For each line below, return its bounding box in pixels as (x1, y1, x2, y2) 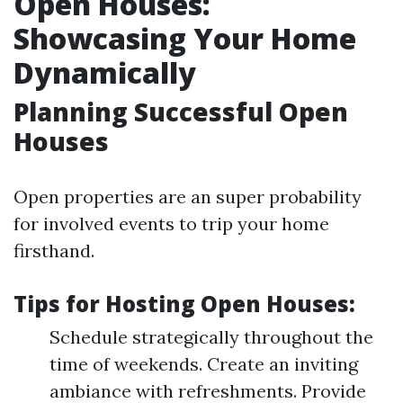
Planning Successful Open (13, 94, 348, 129)
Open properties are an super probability (13, 185, 362, 208)
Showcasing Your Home (13, 19, 356, 58)
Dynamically (13, 53, 196, 92)
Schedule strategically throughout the (49, 326, 373, 348)
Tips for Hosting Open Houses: (13, 289, 355, 318)
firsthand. (13, 239, 94, 262)
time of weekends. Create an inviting (49, 353, 358, 375)
